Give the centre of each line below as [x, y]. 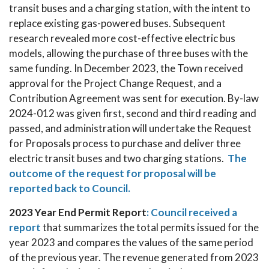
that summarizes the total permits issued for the [150, 227]
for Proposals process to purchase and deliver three [125, 143]
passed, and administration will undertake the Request [130, 128]
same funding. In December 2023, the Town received [126, 68]
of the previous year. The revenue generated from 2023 [134, 257]
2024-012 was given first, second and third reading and [133, 113]
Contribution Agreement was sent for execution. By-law [134, 98]
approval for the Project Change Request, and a [115, 83]
